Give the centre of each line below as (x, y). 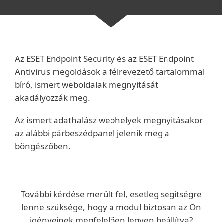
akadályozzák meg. (53, 97)
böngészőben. (44, 146)
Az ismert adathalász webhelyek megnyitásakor (109, 120)
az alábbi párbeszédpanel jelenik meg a (92, 133)
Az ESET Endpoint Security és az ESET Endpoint (104, 59)
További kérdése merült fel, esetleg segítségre (111, 194)
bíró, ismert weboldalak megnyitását (86, 84)
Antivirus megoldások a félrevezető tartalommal (110, 72)
